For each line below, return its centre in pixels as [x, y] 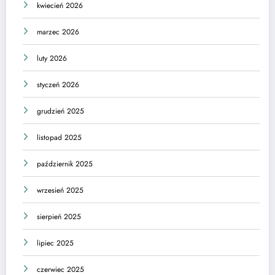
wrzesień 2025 [60, 190]
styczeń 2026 [58, 84]
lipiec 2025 [55, 243]
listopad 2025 [59, 137]
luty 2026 [52, 58]
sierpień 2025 [59, 216]
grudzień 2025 [60, 111]
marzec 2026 [58, 32]
